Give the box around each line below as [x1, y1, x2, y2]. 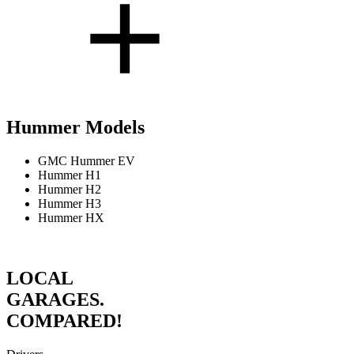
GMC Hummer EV [38, 154, 135, 168]
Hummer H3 [38, 197, 101, 211]
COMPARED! [6, 311, 122, 332]
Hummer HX [38, 211, 104, 225]
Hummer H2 [38, 183, 101, 197]
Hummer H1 [38, 168, 101, 183]
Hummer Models [6, 117, 145, 138]
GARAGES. [6, 289, 109, 311]
